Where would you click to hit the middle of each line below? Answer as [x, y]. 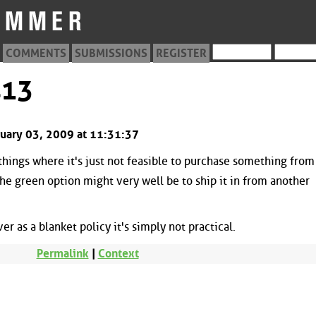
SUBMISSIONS [111, 53]
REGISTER [181, 53]
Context [118, 253]
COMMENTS [36, 53]
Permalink [62, 253]
